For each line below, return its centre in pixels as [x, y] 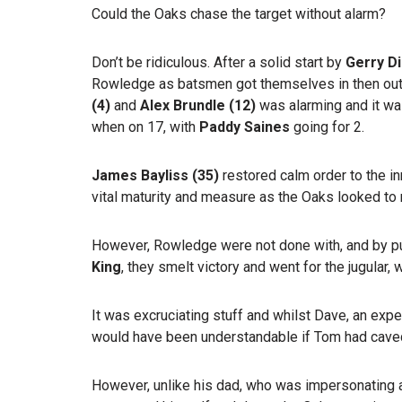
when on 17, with [145, 127]
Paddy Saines [245, 127]
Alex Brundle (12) [198, 105]
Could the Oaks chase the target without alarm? [239, 13]
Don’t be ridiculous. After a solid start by [218, 62]
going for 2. [327, 127]
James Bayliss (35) [155, 175]
